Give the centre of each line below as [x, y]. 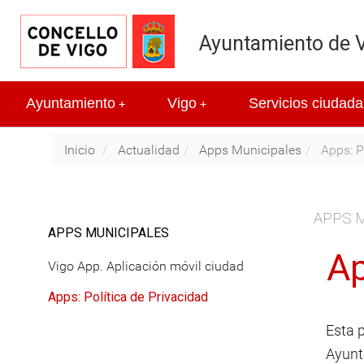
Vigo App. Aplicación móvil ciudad [146, 266]
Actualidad [149, 149]
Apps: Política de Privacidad [128, 297]
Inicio [80, 149]
